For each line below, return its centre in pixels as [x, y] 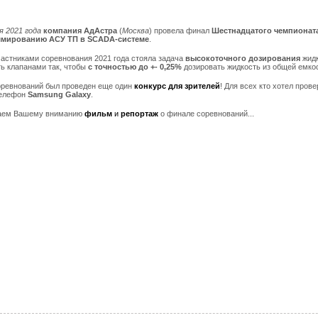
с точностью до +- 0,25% [136, 67]
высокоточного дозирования [244, 58]
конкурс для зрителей [177, 86]
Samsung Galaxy [59, 94]
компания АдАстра [81, 31]
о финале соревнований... [208, 114]
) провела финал [180, 31]
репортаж [141, 114]
